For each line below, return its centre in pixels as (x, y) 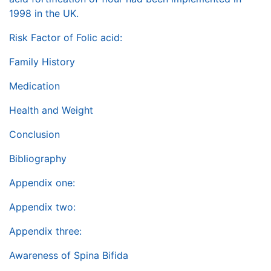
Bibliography (38, 159)
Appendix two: (42, 207)
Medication (34, 86)
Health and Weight (51, 110)
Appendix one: (42, 183)
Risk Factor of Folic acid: (66, 38)
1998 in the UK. (44, 14)
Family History (42, 62)
